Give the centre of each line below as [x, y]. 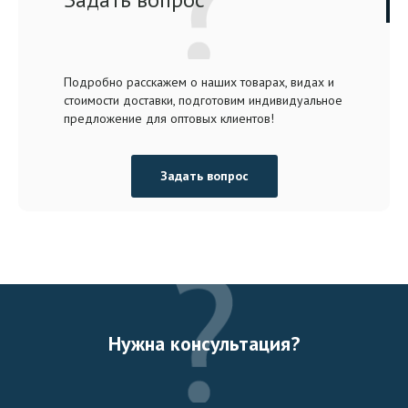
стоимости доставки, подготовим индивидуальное [203, 100]
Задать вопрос [204, 175]
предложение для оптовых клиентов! [169, 118]
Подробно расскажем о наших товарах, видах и [199, 82]
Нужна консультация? [204, 343]
